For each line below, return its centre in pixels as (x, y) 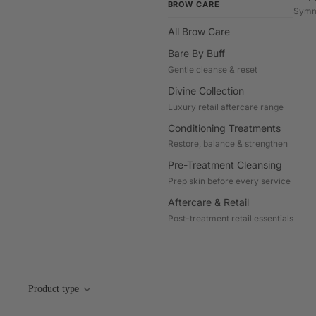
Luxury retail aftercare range (225, 107)
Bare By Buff (196, 53)
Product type (54, 288)
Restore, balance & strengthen (227, 144)
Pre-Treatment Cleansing (225, 165)
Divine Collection (206, 90)
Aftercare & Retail (208, 202)
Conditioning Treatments (224, 128)
